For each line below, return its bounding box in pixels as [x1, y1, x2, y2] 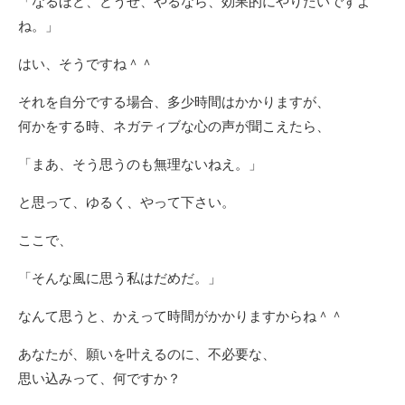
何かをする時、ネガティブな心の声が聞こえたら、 [18, 118, 330, 134]
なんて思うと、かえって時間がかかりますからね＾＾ [18, 308, 344, 324]
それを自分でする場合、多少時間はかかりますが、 [18, 94, 330, 109]
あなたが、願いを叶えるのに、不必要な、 [18, 346, 276, 362]
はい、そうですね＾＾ [18, 56, 154, 71]
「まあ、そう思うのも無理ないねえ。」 [18, 156, 262, 172]
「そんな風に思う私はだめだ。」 [18, 270, 221, 286]
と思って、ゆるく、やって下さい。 [18, 194, 235, 210]
